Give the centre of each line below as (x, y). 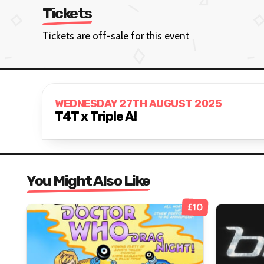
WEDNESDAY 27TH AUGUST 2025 (138, 104)
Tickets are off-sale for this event (116, 36)
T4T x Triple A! (96, 117)
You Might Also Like (88, 181)
